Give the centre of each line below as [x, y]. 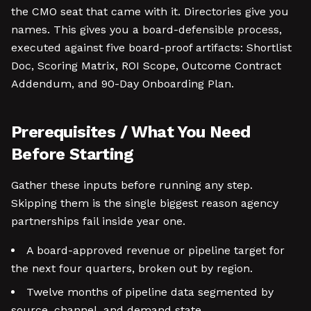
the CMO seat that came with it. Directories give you [150, 11]
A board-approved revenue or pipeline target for [155, 250]
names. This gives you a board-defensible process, [146, 30]
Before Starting [72, 154]
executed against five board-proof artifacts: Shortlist [151, 48]
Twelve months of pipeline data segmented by [150, 292]
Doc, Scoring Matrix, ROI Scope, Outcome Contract [146, 66]
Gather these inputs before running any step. [132, 185]
